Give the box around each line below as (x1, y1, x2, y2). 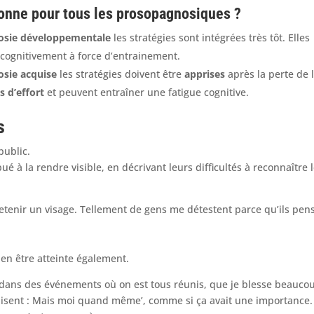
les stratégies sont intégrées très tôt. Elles (111, 30, 310, 44)
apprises (184, 67, 226, 81)
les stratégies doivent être (57, 67, 185, 81)
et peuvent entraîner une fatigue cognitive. (44, 85, 250, 99)
